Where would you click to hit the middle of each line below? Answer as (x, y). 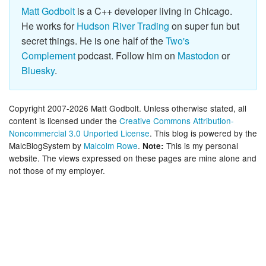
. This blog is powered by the (203, 133)
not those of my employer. (57, 170)
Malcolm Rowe (111, 145)
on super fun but (204, 26)
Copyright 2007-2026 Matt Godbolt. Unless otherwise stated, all (128, 108)
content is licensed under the (64, 120)
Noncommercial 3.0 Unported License (79, 133)
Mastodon (198, 55)
